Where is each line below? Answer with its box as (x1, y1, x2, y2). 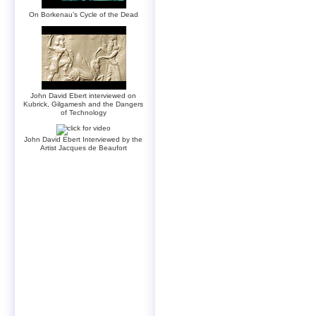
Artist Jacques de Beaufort (40, 143, 127, 152)
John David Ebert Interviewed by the (24, 135, 143, 143)
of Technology (61, 108, 107, 116)
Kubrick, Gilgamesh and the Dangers (23, 99, 144, 108)
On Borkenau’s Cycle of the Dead (29, 10, 138, 18)
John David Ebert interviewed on (30, 91, 137, 99)
